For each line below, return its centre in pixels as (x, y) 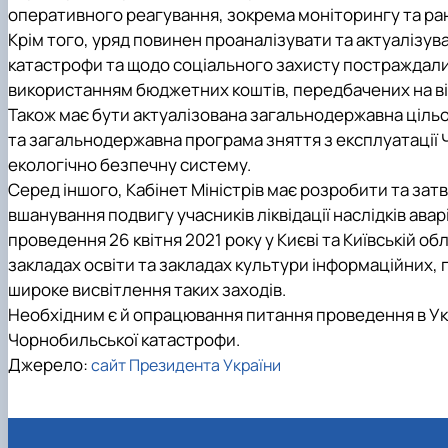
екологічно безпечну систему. (129, 165)
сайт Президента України (186, 365)
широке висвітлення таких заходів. (147, 290)
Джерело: (49, 365)
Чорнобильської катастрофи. (124, 340)
